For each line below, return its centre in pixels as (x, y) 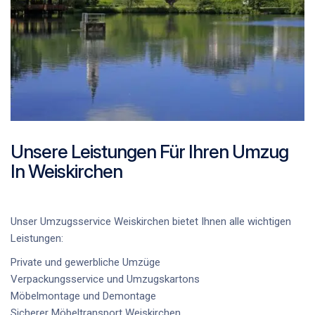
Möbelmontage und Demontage (83, 296)
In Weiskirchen (66, 172)
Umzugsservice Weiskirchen (105, 222)
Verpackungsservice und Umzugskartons (105, 279)
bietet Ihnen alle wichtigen (230, 222)
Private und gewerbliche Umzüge (85, 263)
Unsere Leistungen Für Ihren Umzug (149, 152)
